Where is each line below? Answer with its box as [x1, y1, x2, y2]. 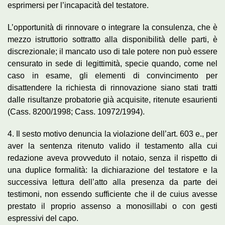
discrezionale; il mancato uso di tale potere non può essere [8, 47, 217, 56]
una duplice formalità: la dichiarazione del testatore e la [8, 165, 217, 174]
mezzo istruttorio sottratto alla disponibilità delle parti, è [8, 35, 217, 44]
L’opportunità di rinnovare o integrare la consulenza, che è [8, 23, 217, 32]
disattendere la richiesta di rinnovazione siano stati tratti [8, 83, 217, 92]
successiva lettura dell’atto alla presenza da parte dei [8, 177, 217, 186]
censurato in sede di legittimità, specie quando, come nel [8, 59, 217, 68]
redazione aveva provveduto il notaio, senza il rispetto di [8, 153, 217, 162]
